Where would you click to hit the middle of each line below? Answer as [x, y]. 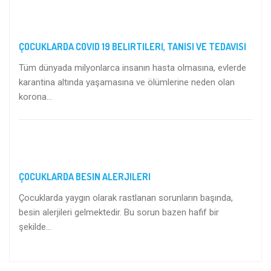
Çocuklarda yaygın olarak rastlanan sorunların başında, [126, 198]
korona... [35, 97]
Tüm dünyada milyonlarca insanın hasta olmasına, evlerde [132, 68]
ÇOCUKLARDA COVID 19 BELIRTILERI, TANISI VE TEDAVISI [132, 47]
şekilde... [35, 227]
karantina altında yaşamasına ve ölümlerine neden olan [127, 83]
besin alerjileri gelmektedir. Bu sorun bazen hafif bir [119, 213]
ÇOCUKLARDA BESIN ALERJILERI [85, 177]
